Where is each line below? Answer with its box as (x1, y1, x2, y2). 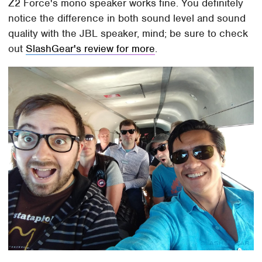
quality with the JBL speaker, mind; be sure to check (8, 27, 249, 40)
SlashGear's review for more (26, 42, 156, 56)
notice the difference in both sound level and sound (8, 12, 246, 25)
